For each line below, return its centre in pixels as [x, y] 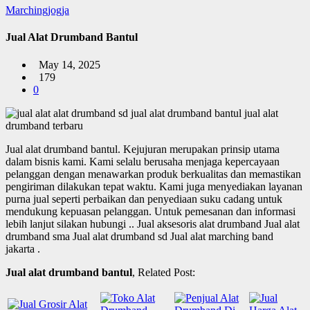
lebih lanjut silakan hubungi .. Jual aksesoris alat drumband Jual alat [153, 224]
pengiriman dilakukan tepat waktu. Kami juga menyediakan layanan [154, 186]
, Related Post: [164, 272]
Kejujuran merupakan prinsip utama [201, 149]
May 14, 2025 [67, 64]
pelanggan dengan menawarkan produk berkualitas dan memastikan [153, 174]
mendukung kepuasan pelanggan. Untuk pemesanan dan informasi [151, 211]
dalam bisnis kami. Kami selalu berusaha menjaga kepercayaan [143, 161]
